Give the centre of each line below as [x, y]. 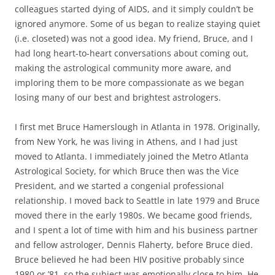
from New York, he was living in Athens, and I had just [126, 141]
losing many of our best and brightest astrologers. [118, 97]
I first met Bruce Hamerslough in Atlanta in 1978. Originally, [137, 126]
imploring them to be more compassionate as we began [130, 82]
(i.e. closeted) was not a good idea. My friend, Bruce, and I [134, 38]
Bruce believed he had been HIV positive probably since [130, 259]
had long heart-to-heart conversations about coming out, [132, 53]
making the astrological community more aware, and [123, 68]
